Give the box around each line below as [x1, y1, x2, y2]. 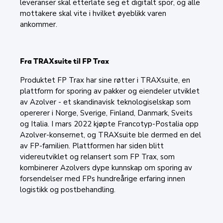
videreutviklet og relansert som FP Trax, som [20, 151, 175, 162]
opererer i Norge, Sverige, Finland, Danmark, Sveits [20, 108, 193, 118]
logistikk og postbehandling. [20, 184, 115, 195]
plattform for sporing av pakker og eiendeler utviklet [20, 86, 200, 96]
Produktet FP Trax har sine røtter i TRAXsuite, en [20, 75, 190, 85]
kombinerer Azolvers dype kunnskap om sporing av [20, 162, 192, 173]
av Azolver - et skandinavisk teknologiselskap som [20, 97, 191, 107]
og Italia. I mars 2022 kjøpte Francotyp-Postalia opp [20, 118, 199, 129]
